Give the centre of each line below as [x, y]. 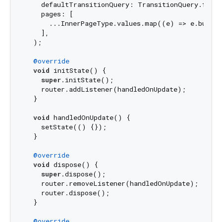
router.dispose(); [67, 193]
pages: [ [49, 14]
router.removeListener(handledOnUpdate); [111, 184]
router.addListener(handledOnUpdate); [105, 89]
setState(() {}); [66, 127]
